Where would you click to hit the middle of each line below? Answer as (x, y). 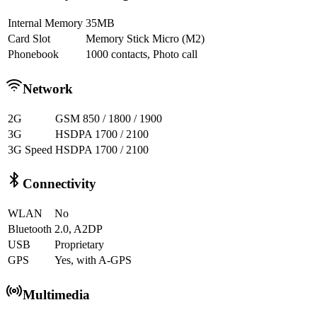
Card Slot (29, 39)
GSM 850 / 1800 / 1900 (109, 118)
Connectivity (59, 184)
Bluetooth (30, 229)
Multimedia (56, 294)
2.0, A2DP (79, 229)
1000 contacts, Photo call (142, 54)
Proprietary (79, 245)
